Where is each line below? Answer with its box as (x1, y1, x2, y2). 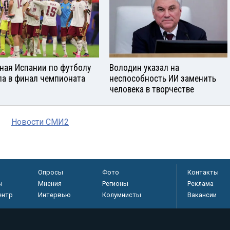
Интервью (37, 191, 71, 199)
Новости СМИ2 (11, 117, 69, 127)
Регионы (102, 180, 128, 188)
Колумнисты (102, 191, 141, 199)
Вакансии (187, 191, 217, 199)
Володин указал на (109, 63, 179, 73)
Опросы (37, 168, 63, 177)
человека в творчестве (109, 84, 194, 95)
